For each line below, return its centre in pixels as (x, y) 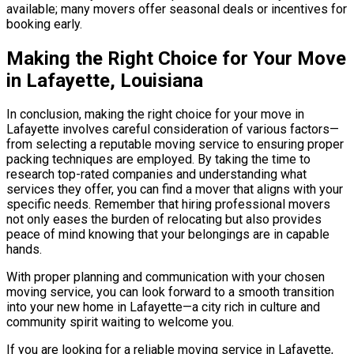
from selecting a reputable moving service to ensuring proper (175, 145)
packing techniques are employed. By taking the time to (158, 160)
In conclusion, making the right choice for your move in (155, 115)
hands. (24, 250)
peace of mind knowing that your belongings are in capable (168, 235)
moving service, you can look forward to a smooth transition (170, 292)
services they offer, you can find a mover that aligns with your (175, 190)
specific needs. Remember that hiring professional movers (168, 205)
